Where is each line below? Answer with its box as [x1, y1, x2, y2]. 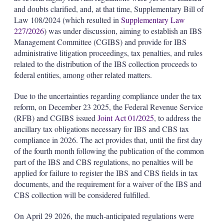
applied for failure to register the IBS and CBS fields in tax [13, 167, 198, 178]
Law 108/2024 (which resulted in [13, 14, 121, 25]
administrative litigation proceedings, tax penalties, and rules [13, 47, 202, 58]
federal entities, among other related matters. [13, 69, 152, 80]
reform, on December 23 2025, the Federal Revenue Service [13, 101, 203, 112]
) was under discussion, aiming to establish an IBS [43, 25, 202, 36]
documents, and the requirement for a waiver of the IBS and [13, 178, 201, 189]
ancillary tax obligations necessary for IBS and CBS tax [13, 123, 189, 134]
